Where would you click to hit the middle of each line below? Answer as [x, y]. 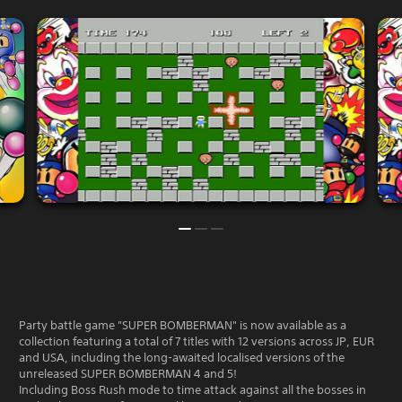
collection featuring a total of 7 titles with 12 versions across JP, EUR [197, 341]
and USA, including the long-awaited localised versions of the [182, 357]
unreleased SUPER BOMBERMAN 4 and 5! [128, 373]
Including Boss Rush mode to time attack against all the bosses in [192, 389]
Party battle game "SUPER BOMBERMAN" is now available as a [183, 325]
